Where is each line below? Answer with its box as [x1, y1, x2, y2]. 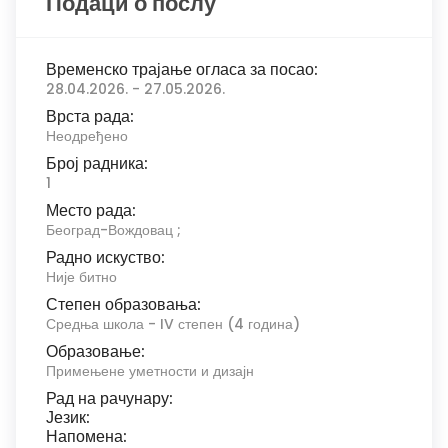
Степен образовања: [46, 293, 201, 316]
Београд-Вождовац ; [46, 220, 181, 240]
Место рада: [46, 199, 136, 222]
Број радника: [46, 152, 148, 175]
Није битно [46, 267, 117, 287]
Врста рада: [46, 105, 134, 128]
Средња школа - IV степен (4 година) [46, 314, 300, 334]
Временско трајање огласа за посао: [46, 58, 318, 81]
